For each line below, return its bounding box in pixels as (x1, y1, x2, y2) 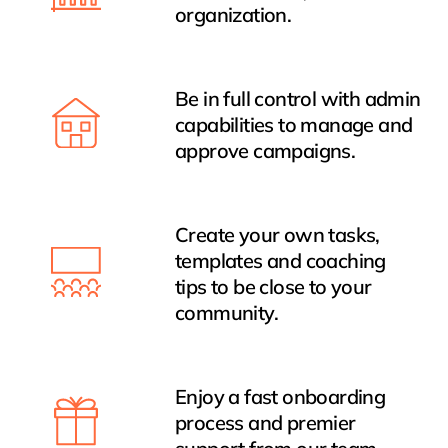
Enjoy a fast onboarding (174, 384, 386, 410)
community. (174, 300, 278, 326)
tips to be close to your (174, 274, 372, 300)
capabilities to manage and (174, 112, 413, 138)
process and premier (174, 410, 356, 436)
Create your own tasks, (174, 222, 380, 248)
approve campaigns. (174, 138, 356, 164)
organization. (174, 2, 292, 28)
